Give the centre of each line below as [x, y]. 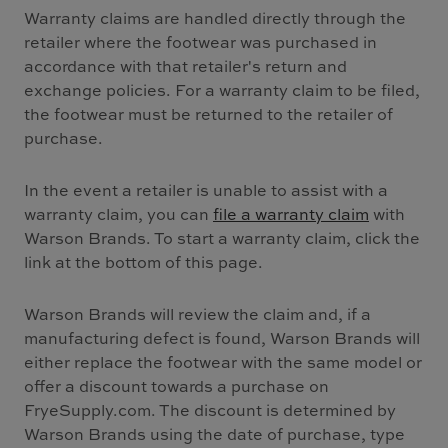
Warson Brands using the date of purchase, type [214, 434]
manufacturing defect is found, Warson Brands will [222, 338]
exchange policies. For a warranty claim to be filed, [222, 90]
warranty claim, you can [118, 214]
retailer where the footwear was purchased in [200, 42]
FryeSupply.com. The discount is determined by [210, 410]
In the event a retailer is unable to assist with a [206, 190]
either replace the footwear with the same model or [223, 362]
